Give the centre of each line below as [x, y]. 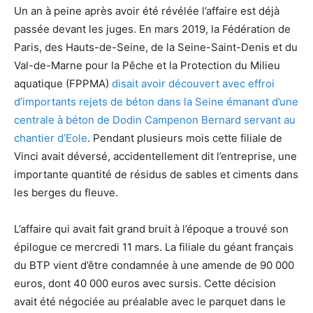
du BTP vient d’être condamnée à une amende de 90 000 [154, 265]
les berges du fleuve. [66, 192]
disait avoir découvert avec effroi [193, 83]
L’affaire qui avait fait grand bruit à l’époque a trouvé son [151, 228]
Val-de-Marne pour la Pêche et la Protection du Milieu [147, 65]
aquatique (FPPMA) [63, 83]
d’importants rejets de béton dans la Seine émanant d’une [156, 101]
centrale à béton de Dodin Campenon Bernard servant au [155, 119]
